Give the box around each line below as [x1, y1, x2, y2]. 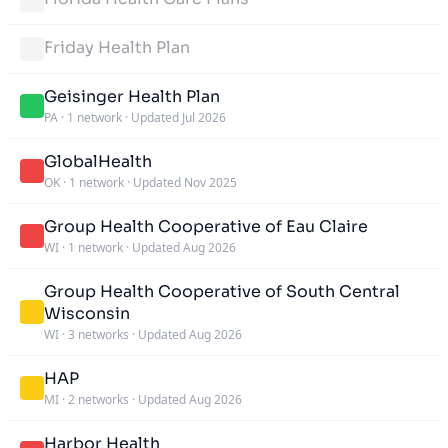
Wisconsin [44, 302, 130, 324]
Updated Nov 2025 [133, 173, 237, 191]
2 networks [68, 390, 129, 408]
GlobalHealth [44, 150, 152, 172]
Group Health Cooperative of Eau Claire [44, 215, 368, 237]
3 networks [68, 325, 129, 343]
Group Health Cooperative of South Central [44, 280, 400, 302]
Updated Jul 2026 [131, 108, 226, 126]
